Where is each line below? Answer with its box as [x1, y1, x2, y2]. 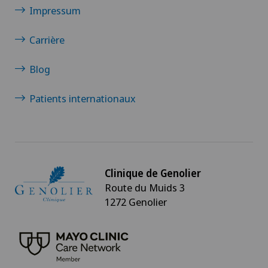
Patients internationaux [29, 92, 136, 106]
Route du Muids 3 [105, 181, 185, 195]
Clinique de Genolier [105, 166, 201, 181]
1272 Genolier [105, 195, 167, 209]
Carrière [29, 33, 65, 47]
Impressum [29, 4, 81, 18]
